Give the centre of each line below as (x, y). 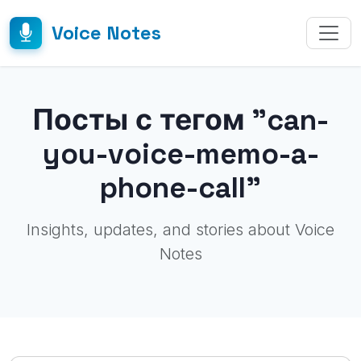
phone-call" (180, 187)
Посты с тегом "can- (180, 120)
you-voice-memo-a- (180, 154)
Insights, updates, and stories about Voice (180, 230)
